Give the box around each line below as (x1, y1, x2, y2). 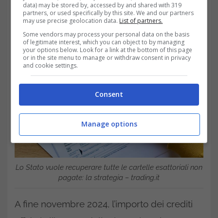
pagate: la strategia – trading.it (58, 173, 160, 182)
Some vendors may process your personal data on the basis (23, 30, 190, 38)
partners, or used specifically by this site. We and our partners (23, 9, 194, 17)
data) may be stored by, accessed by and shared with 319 (23, 1, 182, 9)
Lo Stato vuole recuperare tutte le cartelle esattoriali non (16, 163, 202, 172)
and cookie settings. (23, 61, 78, 70)
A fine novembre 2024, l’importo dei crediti (15, 199, 193, 210)
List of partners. (119, 17, 163, 25)
